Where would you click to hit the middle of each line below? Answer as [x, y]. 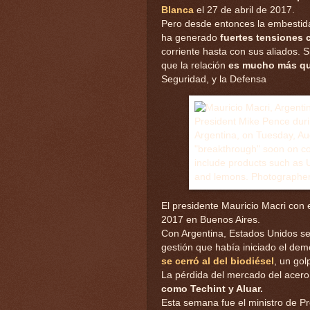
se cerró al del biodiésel [218, 261]
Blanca [177, 10]
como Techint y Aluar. [212, 289]
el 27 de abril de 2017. [244, 10]
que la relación [195, 65]
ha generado [189, 37]
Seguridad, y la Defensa [214, 79]
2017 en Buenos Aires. [211, 219]
